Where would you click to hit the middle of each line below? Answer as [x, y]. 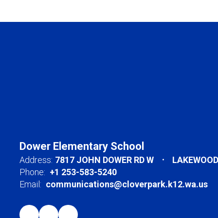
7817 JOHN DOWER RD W [104, 160]
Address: [36, 160]
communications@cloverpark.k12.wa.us [127, 184]
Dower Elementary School [82, 146]
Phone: [32, 172]
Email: [30, 184]
